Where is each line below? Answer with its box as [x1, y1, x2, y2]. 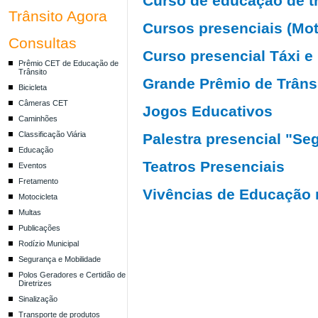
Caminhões [18, 114, 57, 123]
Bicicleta [18, 83, 47, 92]
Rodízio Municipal [18, 239, 79, 248]
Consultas [8, 35, 77, 51]
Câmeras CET [18, 99, 68, 107]
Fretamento [18, 177, 58, 185]
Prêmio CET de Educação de [18, 59, 119, 67]
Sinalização [18, 295, 57, 303]
